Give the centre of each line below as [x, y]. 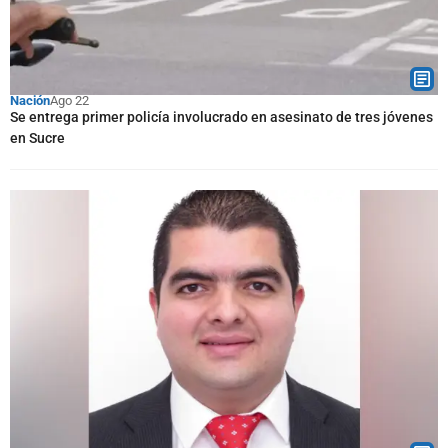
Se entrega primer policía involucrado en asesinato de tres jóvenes [221, 117]
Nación [30, 100]
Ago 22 [69, 100]
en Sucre [37, 138]
